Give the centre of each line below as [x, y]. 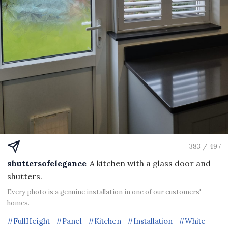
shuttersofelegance [47, 163]
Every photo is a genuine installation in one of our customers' [104, 192]
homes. [18, 203]
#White [192, 221]
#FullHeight [28, 221]
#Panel [69, 221]
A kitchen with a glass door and [150, 163]
